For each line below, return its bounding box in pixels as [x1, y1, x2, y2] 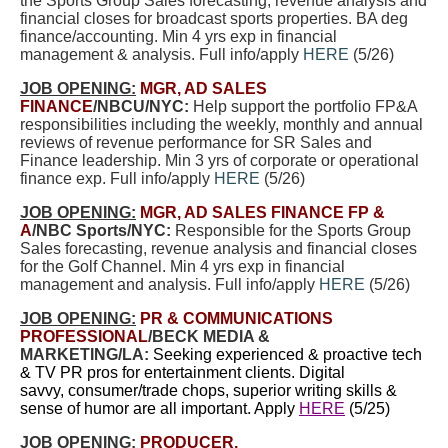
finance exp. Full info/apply [20, 170, 214, 187]
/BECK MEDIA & [148, 328, 270, 345]
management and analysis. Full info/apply [20, 276, 319, 293]
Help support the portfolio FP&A [189, 98, 417, 115]
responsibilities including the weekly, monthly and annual [20, 116, 423, 133]
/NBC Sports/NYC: [32, 222, 171, 239]
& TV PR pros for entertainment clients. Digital [20, 364, 345, 381]
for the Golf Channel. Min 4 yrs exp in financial [20, 258, 345, 275]
